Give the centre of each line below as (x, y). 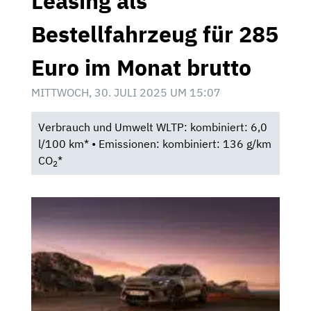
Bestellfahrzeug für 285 (155, 34)
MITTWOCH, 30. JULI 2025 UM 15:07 (126, 92)
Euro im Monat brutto (141, 67)
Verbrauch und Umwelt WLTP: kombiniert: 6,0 (152, 127)
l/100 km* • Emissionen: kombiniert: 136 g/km (154, 143)
